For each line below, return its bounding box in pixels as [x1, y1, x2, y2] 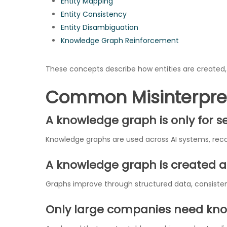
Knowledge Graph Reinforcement [61, 35, 179, 46]
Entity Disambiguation [61, 22, 138, 32]
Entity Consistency [61, 9, 127, 19]
